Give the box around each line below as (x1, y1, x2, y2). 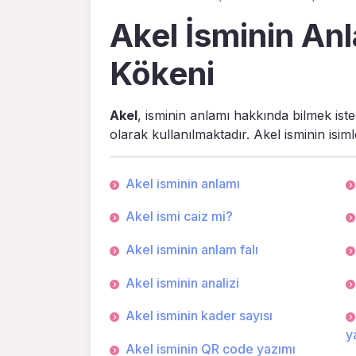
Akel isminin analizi (126, 274, 239, 291)
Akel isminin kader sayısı (126, 308, 273, 324)
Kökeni (110, 53, 215, 93)
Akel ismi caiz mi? (126, 208, 233, 225)
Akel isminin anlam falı (126, 241, 258, 257)
